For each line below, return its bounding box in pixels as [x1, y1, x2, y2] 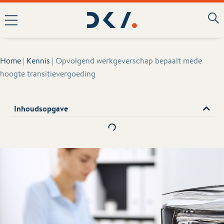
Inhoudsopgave [14, 102, 68, 114]
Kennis [26, 55, 50, 66]
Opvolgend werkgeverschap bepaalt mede [55, 55, 202, 66]
